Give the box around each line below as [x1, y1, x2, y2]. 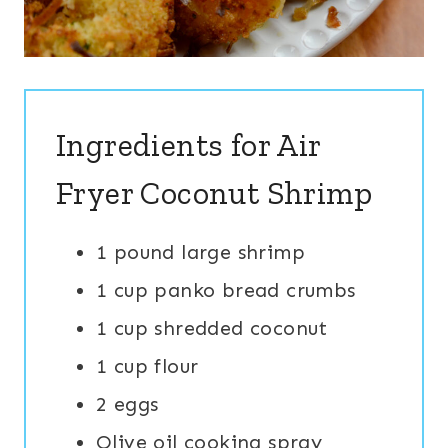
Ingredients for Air [56, 126, 321, 165]
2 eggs [96, 392, 159, 417]
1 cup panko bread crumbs [96, 278, 356, 303]
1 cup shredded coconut [96, 316, 328, 341]
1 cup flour [96, 354, 199, 379]
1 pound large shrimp [96, 240, 305, 265]
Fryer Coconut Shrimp [56, 174, 372, 213]
